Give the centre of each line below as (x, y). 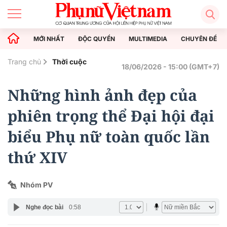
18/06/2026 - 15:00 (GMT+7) (171, 67)
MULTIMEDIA (148, 39)
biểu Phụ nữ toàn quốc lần (109, 137)
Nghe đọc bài (44, 207)
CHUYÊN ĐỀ (199, 39)
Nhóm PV (36, 185)
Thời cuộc (69, 62)
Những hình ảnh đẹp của (102, 95)
